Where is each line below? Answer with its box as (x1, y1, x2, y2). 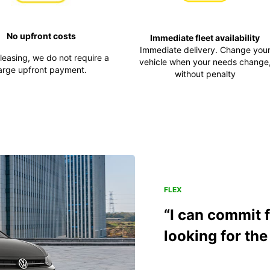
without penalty (174, 68, 236, 79)
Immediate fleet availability (150, 32, 260, 43)
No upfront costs (6, 31, 76, 42)
